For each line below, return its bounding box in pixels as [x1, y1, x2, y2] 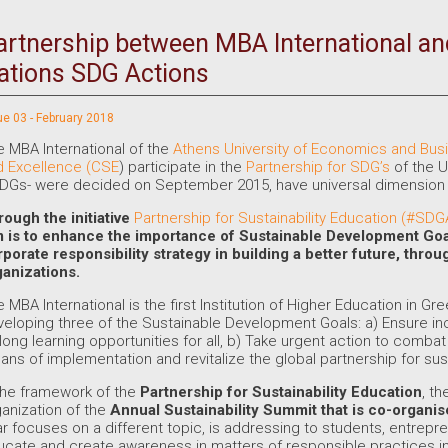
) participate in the [119, 158, 246, 176]
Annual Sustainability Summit [110, 401, 321, 419]
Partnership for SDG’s [246, 158, 390, 176]
